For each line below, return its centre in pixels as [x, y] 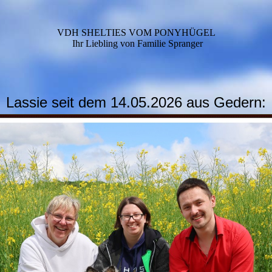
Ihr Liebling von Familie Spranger [137, 43]
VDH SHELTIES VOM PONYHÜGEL [136, 32]
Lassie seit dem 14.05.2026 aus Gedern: [136, 102]
